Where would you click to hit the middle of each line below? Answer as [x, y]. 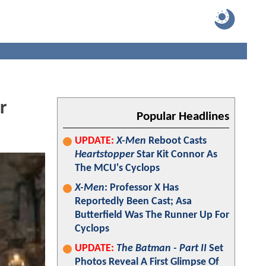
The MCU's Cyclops [117, 168]
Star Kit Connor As [176, 155]
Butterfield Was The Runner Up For [152, 215]
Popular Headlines [183, 117]
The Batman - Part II [161, 248]
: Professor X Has [142, 188]
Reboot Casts [176, 141]
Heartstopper [104, 155]
